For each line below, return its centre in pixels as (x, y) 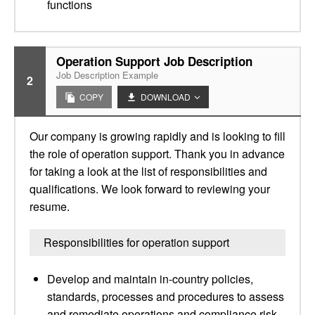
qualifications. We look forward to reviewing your (150, 189)
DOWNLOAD (166, 97)
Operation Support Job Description (154, 61)
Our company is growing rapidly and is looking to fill (157, 136)
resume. (50, 206)
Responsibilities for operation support (136, 242)
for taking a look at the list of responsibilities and (148, 171)
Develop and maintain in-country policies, (150, 279)
